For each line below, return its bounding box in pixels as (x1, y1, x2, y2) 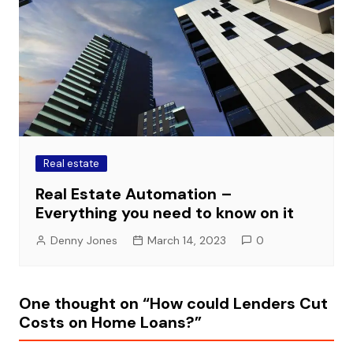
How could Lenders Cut (149, 293, 328, 314)
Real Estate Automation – (35, 184, 232, 205)
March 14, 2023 (147, 233, 226, 248)
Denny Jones (50, 233, 117, 248)
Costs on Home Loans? (18, 312, 195, 333)
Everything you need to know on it (35, 203, 294, 224)
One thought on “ (18, 293, 150, 314)
